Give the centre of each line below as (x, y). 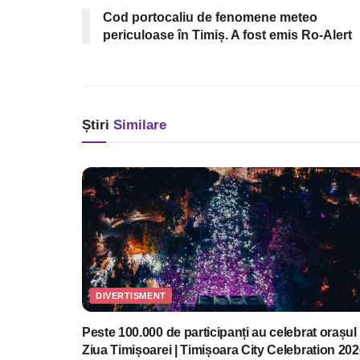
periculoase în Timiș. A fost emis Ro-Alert (227, 35)
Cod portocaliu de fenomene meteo (210, 17)
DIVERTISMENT (131, 295)
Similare (138, 125)
